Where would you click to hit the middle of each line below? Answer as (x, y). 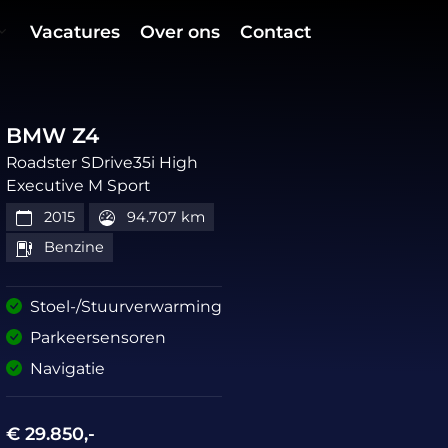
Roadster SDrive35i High (102, 162)
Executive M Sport (78, 185)
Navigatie (68, 368)
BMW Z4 (53, 135)
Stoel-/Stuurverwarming (126, 306)
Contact (276, 31)
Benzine (71, 247)
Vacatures (75, 31)
